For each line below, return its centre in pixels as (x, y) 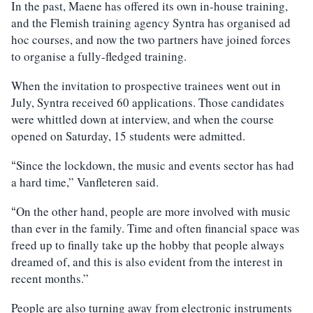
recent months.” (50, 278)
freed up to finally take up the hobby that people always (148, 245)
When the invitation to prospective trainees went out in (146, 85)
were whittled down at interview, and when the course (143, 119)
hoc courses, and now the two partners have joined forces (151, 39)
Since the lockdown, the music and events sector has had (155, 165)
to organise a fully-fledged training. (99, 56)
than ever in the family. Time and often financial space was (155, 228)
